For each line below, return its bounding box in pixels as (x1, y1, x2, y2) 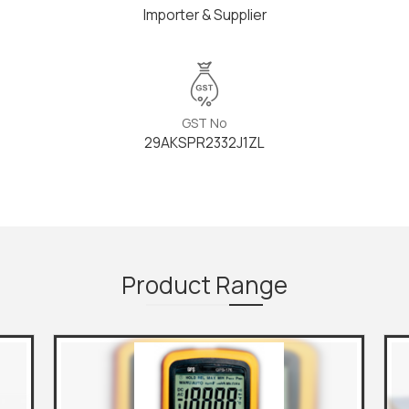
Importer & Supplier (142, 5, 267, 25)
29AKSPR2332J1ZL (144, 133, 265, 152)
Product (121, 268, 215, 301)
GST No (182, 114, 227, 131)
